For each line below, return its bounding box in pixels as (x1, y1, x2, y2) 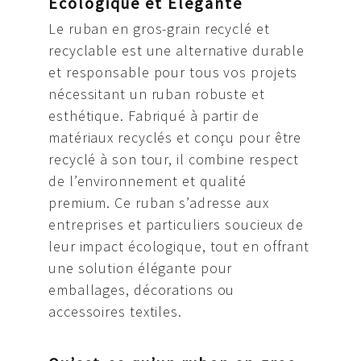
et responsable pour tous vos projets (48, 62, 298, 81)
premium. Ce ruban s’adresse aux (48, 193, 269, 212)
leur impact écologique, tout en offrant (48, 236, 310, 255)
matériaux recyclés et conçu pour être (48, 127, 302, 147)
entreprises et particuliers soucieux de (48, 214, 305, 234)
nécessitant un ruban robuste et (48, 84, 265, 103)
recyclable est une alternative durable (48, 40, 305, 60)
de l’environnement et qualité (48, 171, 247, 190)
